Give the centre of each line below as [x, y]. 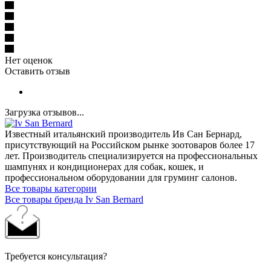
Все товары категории [51, 188]
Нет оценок [29, 60]
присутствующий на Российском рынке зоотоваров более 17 [130, 145]
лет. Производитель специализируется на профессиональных [131, 155]
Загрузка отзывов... [44, 112]
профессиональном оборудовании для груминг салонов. [121, 177]
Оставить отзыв [38, 71]
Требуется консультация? [56, 256]
